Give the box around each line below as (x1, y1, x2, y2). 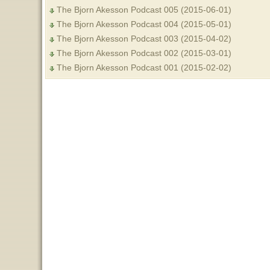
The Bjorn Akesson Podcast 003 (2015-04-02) (56, 33, 231, 43)
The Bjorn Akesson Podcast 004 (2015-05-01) (56, 19, 231, 29)
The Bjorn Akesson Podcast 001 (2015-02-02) (56, 62, 231, 72)
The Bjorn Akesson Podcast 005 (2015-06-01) (56, 4, 231, 14)
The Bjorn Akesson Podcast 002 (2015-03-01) (56, 48, 231, 58)
